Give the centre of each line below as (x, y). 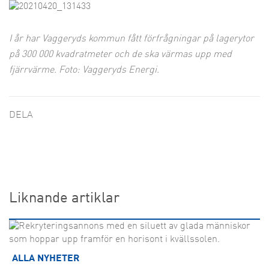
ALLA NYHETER (46, 259)
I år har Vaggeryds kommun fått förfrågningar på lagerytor (131, 39)
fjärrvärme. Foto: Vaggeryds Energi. (84, 70)
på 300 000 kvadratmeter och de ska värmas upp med (120, 55)
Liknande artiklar (64, 199)
